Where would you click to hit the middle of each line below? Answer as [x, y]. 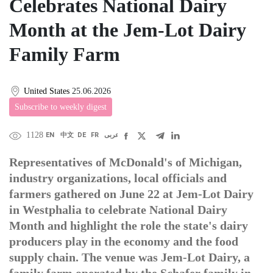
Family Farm [65, 54]
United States [47, 91]
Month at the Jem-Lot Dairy [128, 30]
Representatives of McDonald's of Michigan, [126, 162]
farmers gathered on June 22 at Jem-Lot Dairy [131, 194]
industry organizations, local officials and [118, 178]
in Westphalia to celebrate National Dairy [118, 210]
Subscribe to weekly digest [61, 107]
